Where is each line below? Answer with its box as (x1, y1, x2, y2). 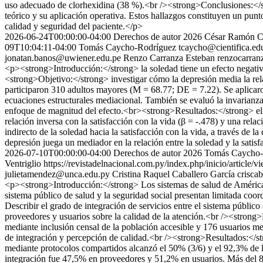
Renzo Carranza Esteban (123, 53, 215, 63)
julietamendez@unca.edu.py (5, 169, 110, 179)
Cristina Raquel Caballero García (112, 169, 235, 179)
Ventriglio (5, 159, 41, 168)
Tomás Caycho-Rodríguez (79, 42, 176, 52)
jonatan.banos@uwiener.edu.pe (5, 53, 121, 63)
